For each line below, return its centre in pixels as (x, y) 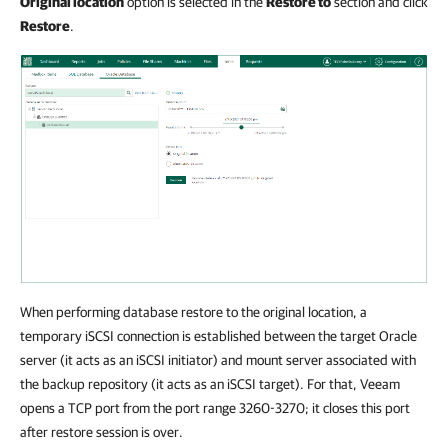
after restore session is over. (101, 431)
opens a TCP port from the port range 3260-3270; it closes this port (215, 407)
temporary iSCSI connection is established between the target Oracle (218, 335)
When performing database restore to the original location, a (193, 311)
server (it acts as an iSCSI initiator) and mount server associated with (218, 359)
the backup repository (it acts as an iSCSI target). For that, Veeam (210, 383)
